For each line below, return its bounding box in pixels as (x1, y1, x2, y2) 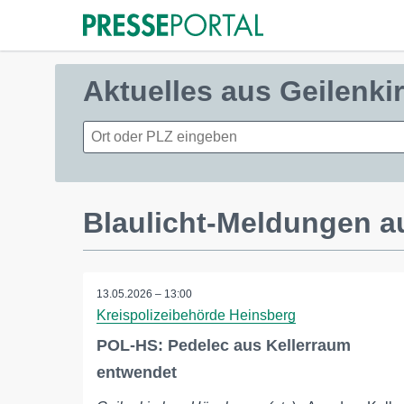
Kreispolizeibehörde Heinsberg (96, 308, 296, 323)
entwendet (96, 363, 177, 381)
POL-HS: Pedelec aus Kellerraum (96, 336, 351, 354)
